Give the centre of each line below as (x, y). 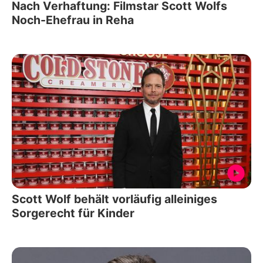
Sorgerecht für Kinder (73, 213)
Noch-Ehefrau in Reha (73, 20)
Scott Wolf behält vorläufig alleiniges (114, 199)
